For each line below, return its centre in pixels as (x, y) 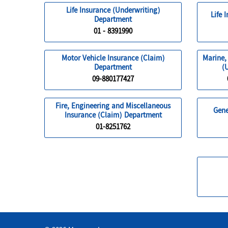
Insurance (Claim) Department (113, 116)
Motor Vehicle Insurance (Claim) (113, 59)
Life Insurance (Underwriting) (113, 11)
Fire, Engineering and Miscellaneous (113, 107)
